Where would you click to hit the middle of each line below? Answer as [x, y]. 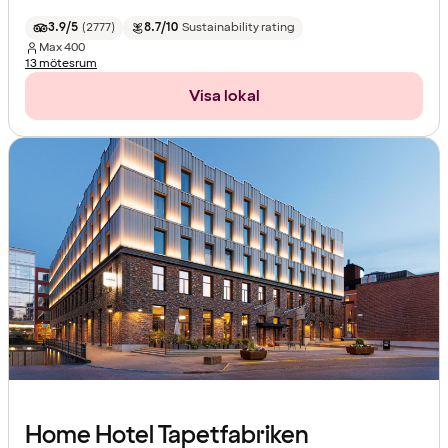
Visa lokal [224, 96]
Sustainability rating [238, 28]
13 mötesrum [61, 64]
